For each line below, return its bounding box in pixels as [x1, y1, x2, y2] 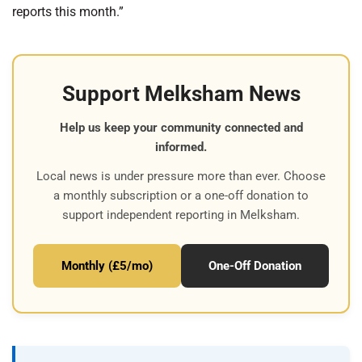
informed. [155, 140, 207, 154]
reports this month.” [12, 4, 124, 19]
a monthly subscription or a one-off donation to [53, 188, 309, 203]
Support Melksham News [61, 82, 301, 106]
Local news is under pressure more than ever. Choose [36, 169, 326, 183]
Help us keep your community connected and [59, 120, 303, 135]
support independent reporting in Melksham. [62, 208, 300, 222]
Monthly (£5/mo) [61, 259, 153, 273]
